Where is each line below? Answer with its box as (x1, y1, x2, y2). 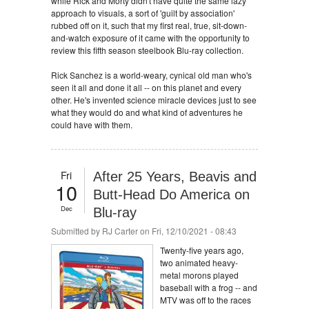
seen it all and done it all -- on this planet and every (51, 81, 241, 93)
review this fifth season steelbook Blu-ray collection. (51, 44, 243, 56)
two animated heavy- (160, 257, 238, 268)
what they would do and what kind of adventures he (51, 106, 243, 118)
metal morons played (160, 269, 239, 281)
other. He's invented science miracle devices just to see (51, 94, 257, 106)
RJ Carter (102, 225, 138, 237)
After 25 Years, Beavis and (93, 169, 257, 184)
